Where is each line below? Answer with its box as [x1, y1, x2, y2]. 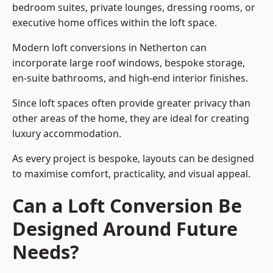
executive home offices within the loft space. [12, 16, 217, 30]
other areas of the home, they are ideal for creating [12, 112, 249, 126]
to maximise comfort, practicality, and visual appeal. [12, 167, 250, 181]
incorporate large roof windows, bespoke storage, [12, 56, 245, 70]
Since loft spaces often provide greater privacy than [12, 96, 250, 110]
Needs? [12, 239, 79, 265]
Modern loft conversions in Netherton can [12, 41, 207, 55]
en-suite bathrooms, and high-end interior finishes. [12, 71, 248, 85]
